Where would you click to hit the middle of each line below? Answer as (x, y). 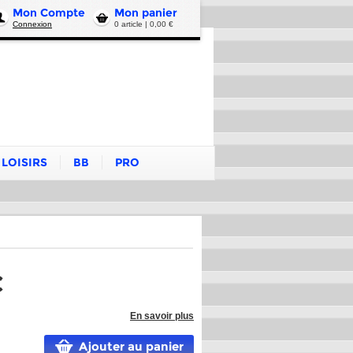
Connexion (32, 24)
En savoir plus (162, 316)
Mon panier (146, 13)
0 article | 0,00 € (144, 24)
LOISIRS (24, 162)
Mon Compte (49, 13)
